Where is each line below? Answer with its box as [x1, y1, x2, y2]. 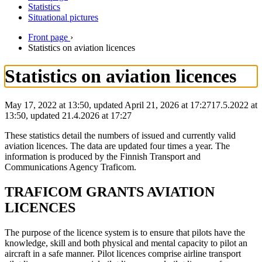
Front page [28, 32, 68, 42]
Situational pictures [28, 12, 98, 22]
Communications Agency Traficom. [5, 161, 136, 172]
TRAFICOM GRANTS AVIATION [5, 184, 215, 199]
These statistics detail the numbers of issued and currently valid [5, 130, 236, 140]
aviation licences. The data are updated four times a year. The [5, 140, 230, 151]
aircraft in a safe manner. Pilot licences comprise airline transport [5, 248, 241, 258]
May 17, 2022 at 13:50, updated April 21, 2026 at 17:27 [5, 99, 211, 110]
